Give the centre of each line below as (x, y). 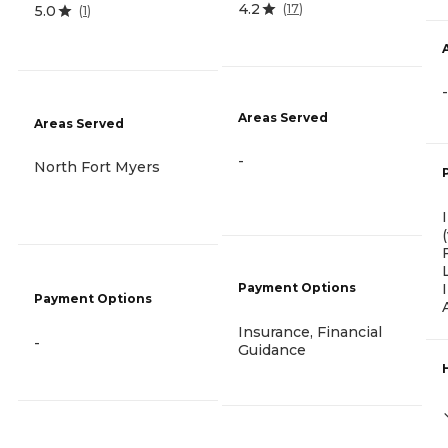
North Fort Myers (97, 167)
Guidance (272, 349)
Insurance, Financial (310, 331)
